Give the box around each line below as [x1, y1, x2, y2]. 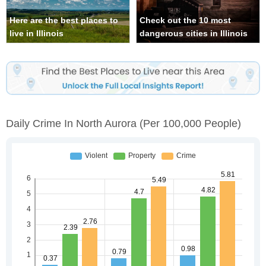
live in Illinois [9, 28, 64, 39]
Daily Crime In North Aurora [6, 117, 140, 129]
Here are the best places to [9, 15, 118, 26]
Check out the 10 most [140, 15, 231, 26]
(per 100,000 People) [140, 117, 241, 129]
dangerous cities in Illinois [140, 28, 248, 39]
